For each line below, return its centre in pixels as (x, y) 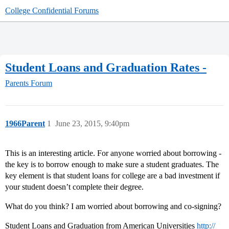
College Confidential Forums (52, 10)
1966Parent (25, 124)
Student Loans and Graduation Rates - (106, 67)
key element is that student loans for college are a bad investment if (112, 176)
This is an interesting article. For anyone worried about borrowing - (113, 153)
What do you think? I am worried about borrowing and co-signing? (113, 207)
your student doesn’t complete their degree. (74, 187)
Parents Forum (29, 83)
